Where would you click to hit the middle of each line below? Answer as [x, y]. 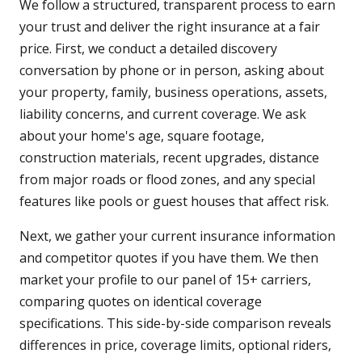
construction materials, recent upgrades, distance [169, 158]
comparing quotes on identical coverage [141, 302]
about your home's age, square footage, [142, 136]
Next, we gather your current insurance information [177, 236]
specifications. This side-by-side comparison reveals [175, 324]
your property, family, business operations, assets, [173, 93]
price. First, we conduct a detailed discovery [148, 49]
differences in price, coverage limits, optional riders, [175, 345]
